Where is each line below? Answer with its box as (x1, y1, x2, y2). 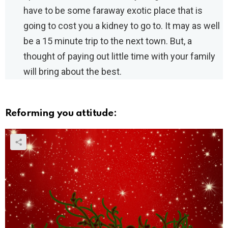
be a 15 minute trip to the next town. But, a (23, 36, 192, 47)
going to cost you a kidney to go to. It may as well (23, 20, 220, 32)
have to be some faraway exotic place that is (23, 5, 203, 16)
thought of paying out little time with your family (23, 51, 215, 62)
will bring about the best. (23, 66, 122, 77)
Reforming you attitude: (5, 108, 117, 119)
